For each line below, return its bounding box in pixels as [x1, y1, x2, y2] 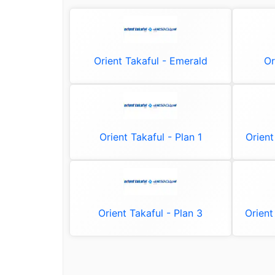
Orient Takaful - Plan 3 [98, 207, 203, 219]
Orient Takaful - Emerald [93, 55, 207, 67]
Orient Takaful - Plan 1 [99, 131, 202, 143]
